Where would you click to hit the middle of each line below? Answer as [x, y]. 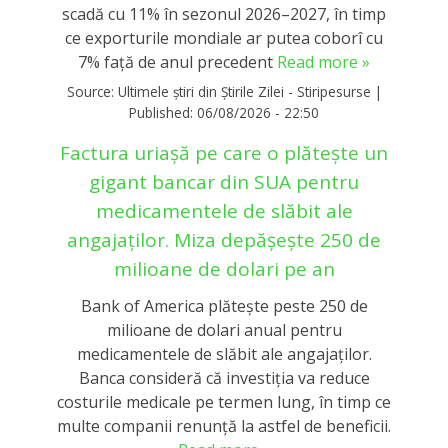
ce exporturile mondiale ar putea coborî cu [224, 37]
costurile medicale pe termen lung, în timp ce [224, 401]
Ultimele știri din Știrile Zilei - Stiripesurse [244, 91]
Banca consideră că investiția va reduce [224, 377]
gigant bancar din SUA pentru [224, 182]
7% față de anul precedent [177, 61]
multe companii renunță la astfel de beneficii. [224, 425]
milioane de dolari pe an [224, 269]
